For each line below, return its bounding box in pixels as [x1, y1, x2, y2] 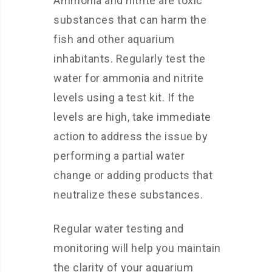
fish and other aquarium [53, 33, 175, 46]
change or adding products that [53, 169, 212, 182]
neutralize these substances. [53, 188, 203, 201]
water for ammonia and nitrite [53, 72, 204, 84]
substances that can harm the [53, 13, 206, 26]
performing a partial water [53, 149, 185, 162]
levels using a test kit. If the [53, 91, 195, 104]
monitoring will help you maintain [53, 242, 221, 254]
